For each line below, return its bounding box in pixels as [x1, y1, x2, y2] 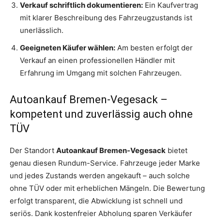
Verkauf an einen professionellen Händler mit [20, 56, 175, 65]
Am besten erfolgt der [115, 43, 193, 53]
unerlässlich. [20, 26, 63, 35]
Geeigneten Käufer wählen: [20, 43, 115, 53]
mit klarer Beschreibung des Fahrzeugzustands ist [20, 13, 192, 23]
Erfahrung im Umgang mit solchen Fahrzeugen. [20, 68, 182, 78]
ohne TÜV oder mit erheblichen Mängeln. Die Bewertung [10, 184, 205, 193]
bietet [166, 146, 187, 155]
